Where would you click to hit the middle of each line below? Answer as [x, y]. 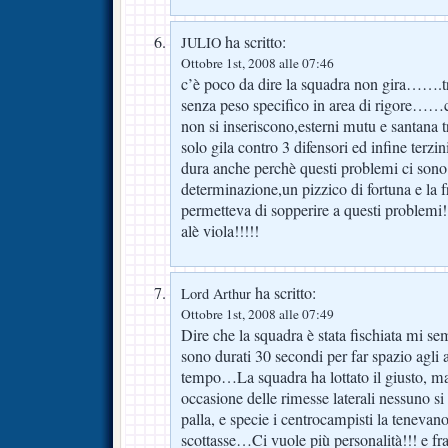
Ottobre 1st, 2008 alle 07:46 [257, 62]
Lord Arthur [216, 294]
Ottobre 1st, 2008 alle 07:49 [257, 314]
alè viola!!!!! [220, 230]
